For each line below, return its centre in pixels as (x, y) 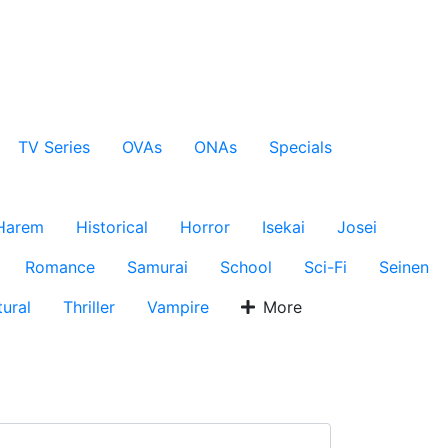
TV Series (54, 147)
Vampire (178, 307)
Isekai (283, 227)
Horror (205, 227)
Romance (60, 267)
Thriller (89, 307)
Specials (300, 147)
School (246, 267)
